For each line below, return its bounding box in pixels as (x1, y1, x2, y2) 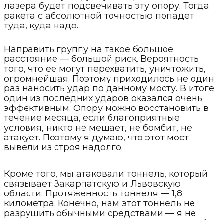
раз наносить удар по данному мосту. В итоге (4, 83, 214, 94)
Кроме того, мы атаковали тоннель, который (4, 168, 208, 180)
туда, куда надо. (4, 20, 78, 31)
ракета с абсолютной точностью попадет (4, 10, 194, 22)
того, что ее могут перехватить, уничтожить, (4, 63, 206, 75)
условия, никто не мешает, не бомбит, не (4, 122, 192, 134)
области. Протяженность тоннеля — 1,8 (4, 188, 182, 199)
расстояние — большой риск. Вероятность (4, 54, 199, 65)
